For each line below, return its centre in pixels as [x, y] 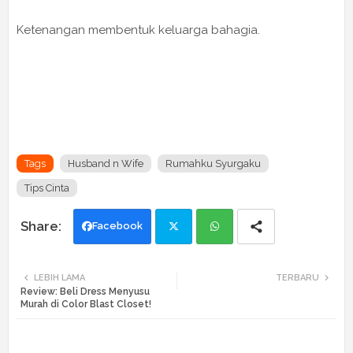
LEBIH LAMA [59, 277]
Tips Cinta [47, 188]
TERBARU [297, 277]
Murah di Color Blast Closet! [86, 304]
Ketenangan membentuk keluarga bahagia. [140, 30]
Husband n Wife [106, 163]
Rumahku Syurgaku [213, 163]
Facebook [117, 225]
